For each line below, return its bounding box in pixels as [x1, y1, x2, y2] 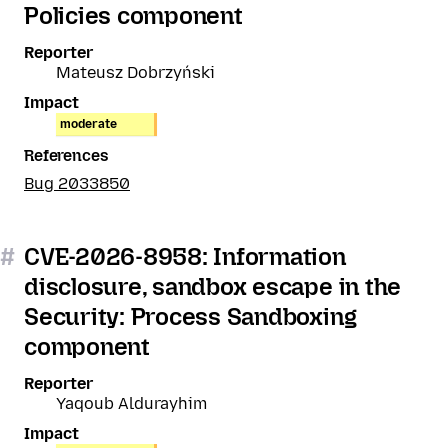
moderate [60, 117, 117, 131]
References [24, 146, 109, 165]
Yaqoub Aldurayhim [56, 394, 207, 413]
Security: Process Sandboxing [24, 302, 357, 331]
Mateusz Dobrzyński [56, 63, 215, 82]
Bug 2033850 [24, 174, 130, 193]
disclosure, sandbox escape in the [24, 272, 402, 301]
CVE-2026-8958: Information [24, 242, 346, 271]
